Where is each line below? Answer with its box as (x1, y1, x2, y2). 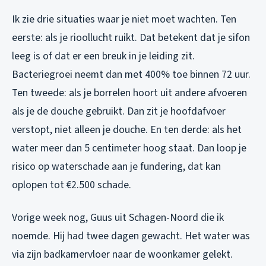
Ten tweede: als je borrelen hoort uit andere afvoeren (12, 85, 247, 100)
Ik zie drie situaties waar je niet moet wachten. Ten (12, 11, 236, 27)
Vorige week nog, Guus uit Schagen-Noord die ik (12, 210, 224, 225)
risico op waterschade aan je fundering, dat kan (12, 159, 221, 174)
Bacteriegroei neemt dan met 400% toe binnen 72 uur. (12, 66, 251, 82)
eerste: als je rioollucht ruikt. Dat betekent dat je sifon (12, 30, 250, 45)
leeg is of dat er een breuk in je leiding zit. (12, 48, 195, 64)
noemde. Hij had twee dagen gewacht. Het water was (12, 228, 250, 243)
